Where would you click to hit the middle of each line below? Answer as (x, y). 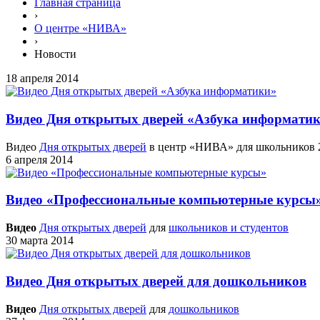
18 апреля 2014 (42, 79)
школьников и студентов (229, 228)
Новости (55, 54)
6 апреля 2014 (39, 159)
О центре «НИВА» (80, 29)
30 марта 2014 (40, 241)
